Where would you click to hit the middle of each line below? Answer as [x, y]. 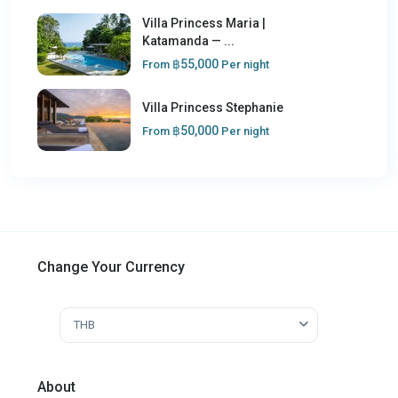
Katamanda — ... [188, 40]
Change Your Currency [111, 267]
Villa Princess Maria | [204, 23]
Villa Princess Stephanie [213, 107]
